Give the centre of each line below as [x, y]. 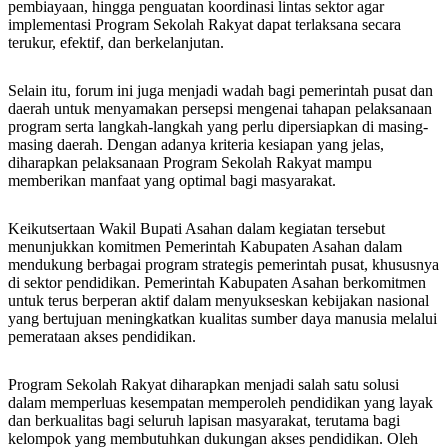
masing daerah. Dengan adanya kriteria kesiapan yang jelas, [196, 144]
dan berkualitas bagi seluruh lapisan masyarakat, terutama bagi [204, 420]
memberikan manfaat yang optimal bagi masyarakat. [172, 180]
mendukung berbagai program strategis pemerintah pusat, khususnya [223, 264]
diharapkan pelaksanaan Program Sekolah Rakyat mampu [190, 162]
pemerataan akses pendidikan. [102, 336]
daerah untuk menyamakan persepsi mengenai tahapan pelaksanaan [220, 108]
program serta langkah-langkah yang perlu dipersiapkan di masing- [218, 126]
